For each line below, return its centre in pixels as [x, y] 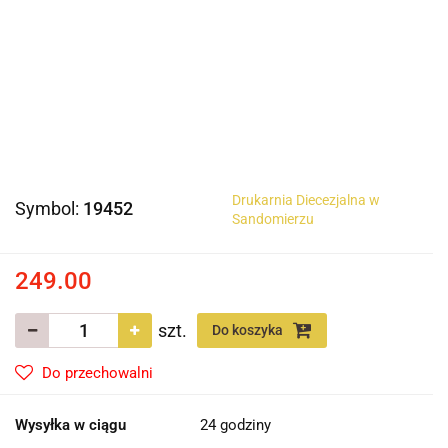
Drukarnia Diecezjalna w [305, 200]
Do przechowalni [97, 373]
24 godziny [235, 425]
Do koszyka [249, 330]
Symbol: [49, 209]
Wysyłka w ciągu [70, 425]
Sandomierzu [272, 219]
